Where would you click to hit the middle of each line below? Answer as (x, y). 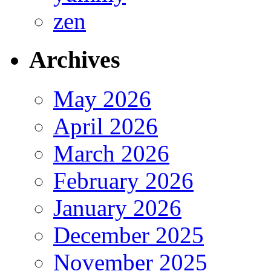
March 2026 (111, 154)
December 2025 (129, 235)
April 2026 (106, 126)
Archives (75, 60)
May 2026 (102, 99)
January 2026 (117, 208)
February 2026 (123, 181)
